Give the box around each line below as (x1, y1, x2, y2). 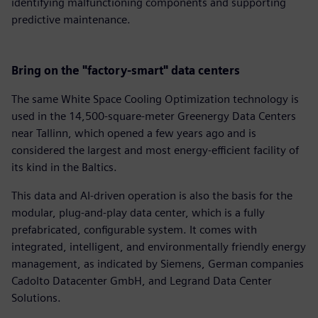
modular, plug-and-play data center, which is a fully (11, 205, 265, 219)
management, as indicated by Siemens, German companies (11, 256, 304, 270)
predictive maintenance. (11, 12, 131, 26)
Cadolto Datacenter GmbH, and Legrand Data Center (11, 273, 272, 287)
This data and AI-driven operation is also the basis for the (11, 188, 292, 202)
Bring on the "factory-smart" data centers (11, 63, 240, 77)
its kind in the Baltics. (11, 160, 117, 174)
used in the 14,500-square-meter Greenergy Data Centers (11, 109, 296, 123)
